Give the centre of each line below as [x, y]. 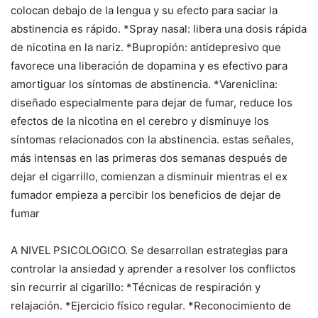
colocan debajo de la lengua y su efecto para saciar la [144, 11]
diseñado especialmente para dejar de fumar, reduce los [152, 103]
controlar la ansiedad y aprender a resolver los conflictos [153, 269]
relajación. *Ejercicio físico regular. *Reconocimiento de [151, 306]
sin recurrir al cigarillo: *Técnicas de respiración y [136, 287]
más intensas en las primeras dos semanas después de [149, 158]
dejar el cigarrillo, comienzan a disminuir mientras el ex [149, 177]
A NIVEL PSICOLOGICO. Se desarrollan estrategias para [149, 251]
